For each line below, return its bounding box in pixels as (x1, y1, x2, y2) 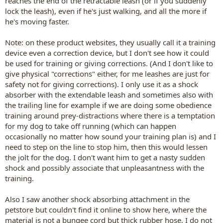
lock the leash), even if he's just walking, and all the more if (5, 5, 207, 16)
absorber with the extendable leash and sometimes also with (5, 89, 213, 100)
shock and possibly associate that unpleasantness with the (5, 162, 204, 173)
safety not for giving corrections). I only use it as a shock (5, 79, 198, 89)
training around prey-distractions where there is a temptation (5, 110, 215, 120)
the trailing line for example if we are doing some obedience (5, 100, 212, 110)
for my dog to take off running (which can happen (5, 120, 176, 131)
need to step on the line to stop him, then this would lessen (5, 141, 208, 152)
